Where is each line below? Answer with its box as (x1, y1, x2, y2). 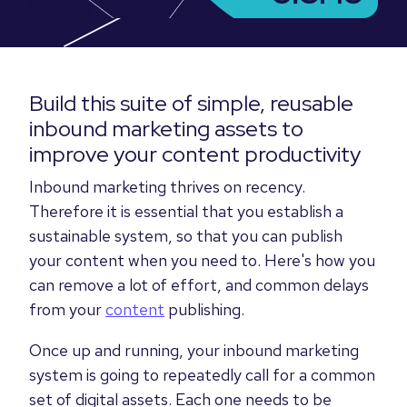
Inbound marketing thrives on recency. (29, 176, 305, 197)
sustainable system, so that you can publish (29, 225, 342, 246)
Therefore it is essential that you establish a (29, 201, 343, 222)
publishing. (164, 299, 244, 320)
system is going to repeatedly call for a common (29, 364, 375, 385)
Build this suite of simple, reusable (29, 89, 353, 117)
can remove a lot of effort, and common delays (29, 274, 369, 295)
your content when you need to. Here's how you (29, 250, 375, 271)
